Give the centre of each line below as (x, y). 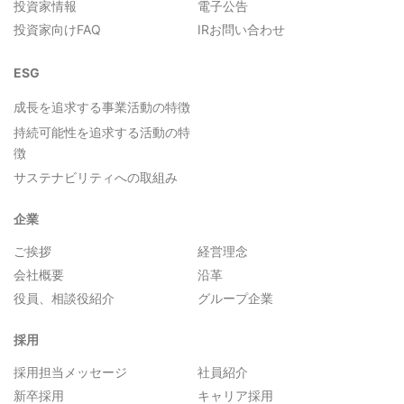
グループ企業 (235, 298)
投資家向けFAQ (57, 30)
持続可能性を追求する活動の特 (102, 132)
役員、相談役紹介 (64, 298)
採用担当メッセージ (70, 372)
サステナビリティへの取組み (96, 177)
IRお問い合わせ (241, 30)
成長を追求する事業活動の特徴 (102, 106)
